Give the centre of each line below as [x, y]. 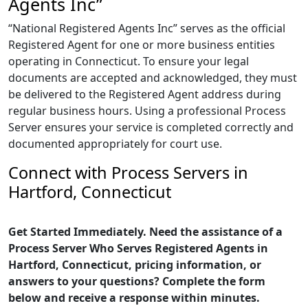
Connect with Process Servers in [128, 173]
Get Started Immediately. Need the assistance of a [145, 232]
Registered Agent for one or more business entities [142, 45]
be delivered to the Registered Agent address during [145, 94]
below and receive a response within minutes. [134, 298]
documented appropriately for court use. [115, 144]
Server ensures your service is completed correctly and [151, 127]
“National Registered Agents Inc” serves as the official [147, 28]
